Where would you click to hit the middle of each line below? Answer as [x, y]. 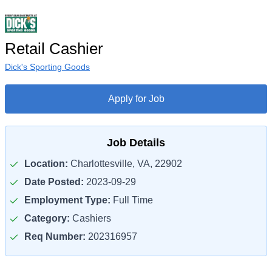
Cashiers [90, 218]
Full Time [132, 200]
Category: [47, 218]
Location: [46, 164]
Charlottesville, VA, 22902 [125, 164]
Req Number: [55, 236]
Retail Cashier [54, 49]
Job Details [136, 143]
